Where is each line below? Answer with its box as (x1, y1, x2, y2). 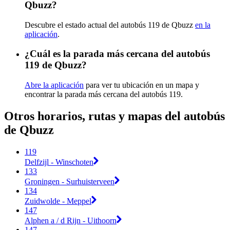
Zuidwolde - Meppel (25, 196, 91, 205)
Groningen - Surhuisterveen (25, 177, 114, 186)
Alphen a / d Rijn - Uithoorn (25, 216, 117, 225)
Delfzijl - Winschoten (25, 157, 93, 166)
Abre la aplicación (25, 81, 84, 90)
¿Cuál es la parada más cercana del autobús (25, 48, 210, 60)
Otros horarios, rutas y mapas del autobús (4, 109, 225, 123)
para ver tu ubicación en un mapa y (84, 81, 199, 90)
